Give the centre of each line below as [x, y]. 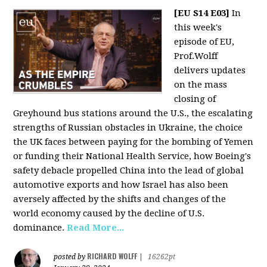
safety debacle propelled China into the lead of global [129, 170]
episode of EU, [204, 42]
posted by [71, 257]
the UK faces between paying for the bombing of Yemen [133, 142]
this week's [198, 27]
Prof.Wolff [196, 56]
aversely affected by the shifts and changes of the [120, 199]
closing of [195, 99]
